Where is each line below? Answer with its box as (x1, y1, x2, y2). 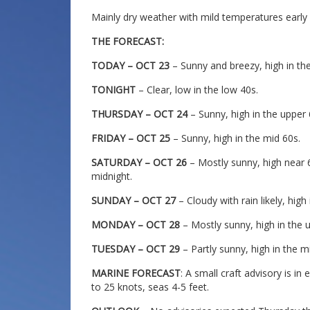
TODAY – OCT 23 (91, 58, 170, 72)
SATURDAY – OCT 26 (91, 155, 187, 169)
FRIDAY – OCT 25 (91, 131, 173, 145)
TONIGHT (91, 82, 136, 96)
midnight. (91, 169, 132, 183)
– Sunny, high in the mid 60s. (173, 131, 300, 145)
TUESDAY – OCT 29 (91, 241, 180, 255)
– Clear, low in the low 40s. (136, 82, 258, 96)
